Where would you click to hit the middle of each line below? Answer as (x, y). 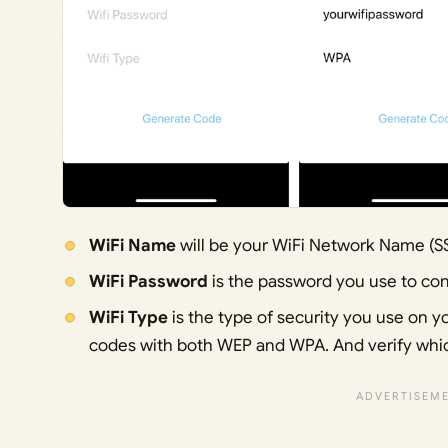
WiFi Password (149, 281)
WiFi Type (129, 317)
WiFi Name (133, 245)
